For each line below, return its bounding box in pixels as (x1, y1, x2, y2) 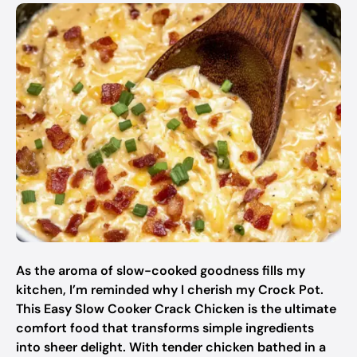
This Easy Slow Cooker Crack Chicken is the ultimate (16, 300, 336, 317)
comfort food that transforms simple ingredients (16, 320, 314, 336)
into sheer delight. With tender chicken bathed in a (16, 339, 326, 355)
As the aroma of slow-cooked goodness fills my (16, 262, 305, 279)
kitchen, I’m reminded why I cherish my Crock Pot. (16, 281, 324, 298)
